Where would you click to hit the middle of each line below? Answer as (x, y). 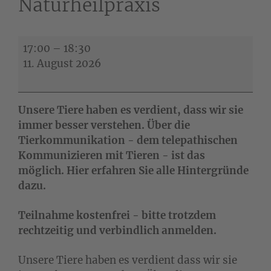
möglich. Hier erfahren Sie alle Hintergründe (133, 170)
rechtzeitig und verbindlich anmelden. (117, 230)
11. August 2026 (62, 64)
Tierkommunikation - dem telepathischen (128, 140)
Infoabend (44, 73)
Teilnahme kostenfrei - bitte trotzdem (117, 215)
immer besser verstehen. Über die (104, 125)
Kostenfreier (49, 43)
